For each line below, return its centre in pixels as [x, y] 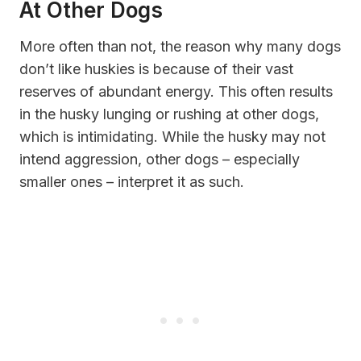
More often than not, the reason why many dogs [180, 46]
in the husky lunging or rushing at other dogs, [169, 114]
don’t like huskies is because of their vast [156, 68]
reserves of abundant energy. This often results [176, 91]
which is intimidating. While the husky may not [172, 136]
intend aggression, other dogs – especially [160, 159]
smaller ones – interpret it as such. [132, 181]
